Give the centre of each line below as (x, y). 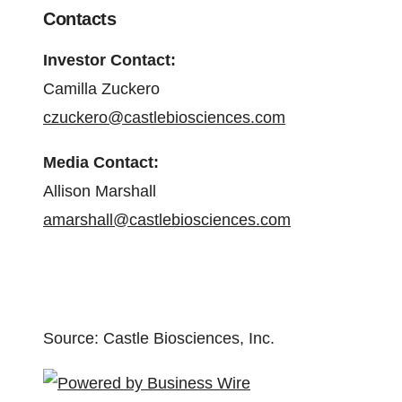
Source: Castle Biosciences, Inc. (159, 338)
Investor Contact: (109, 60)
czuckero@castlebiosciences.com (164, 118)
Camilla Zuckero (101, 89)
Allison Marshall (100, 191)
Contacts (79, 19)
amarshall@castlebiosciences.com (167, 220)
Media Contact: (101, 162)
